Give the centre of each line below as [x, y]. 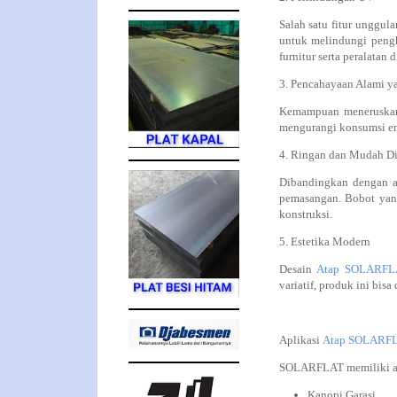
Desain [298, 269]
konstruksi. [305, 214]
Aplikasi [300, 340]
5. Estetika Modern [326, 241]
